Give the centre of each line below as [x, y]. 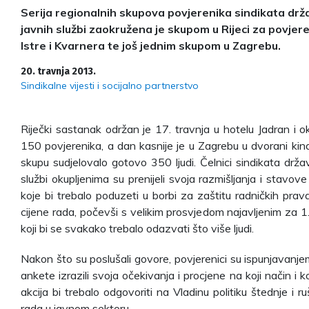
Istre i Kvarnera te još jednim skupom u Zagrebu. [151, 45]
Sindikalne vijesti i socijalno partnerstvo [110, 85]
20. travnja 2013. [58, 71]
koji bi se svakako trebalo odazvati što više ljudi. [137, 228]
